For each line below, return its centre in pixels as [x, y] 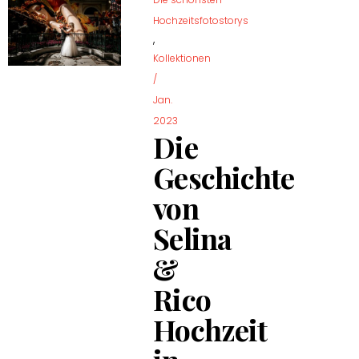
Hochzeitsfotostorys [201, 20]
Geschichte [224, 177]
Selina [193, 238]
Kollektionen [182, 58]
